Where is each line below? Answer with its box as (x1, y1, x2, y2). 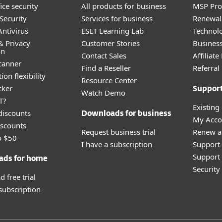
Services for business (81, 13, 153, 23)
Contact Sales (81, 51, 126, 60)
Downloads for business (81, 110, 171, 117)
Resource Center (81, 75, 137, 85)
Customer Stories (81, 38, 140, 48)
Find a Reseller (81, 63, 131, 73)
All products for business (81, 1, 166, 11)
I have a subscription (81, 139, 152, 149)
